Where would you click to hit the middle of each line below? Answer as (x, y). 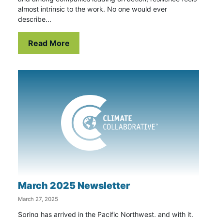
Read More (49, 43)
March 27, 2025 (38, 199)
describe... (35, 19)
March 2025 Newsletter (74, 185)
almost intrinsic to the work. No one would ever (93, 9)
